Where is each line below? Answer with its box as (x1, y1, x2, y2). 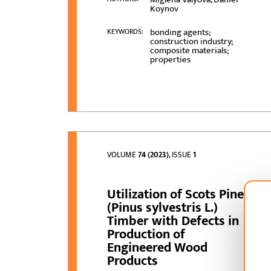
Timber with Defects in (107, 210, 240, 233)
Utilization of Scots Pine (107, 183, 244, 206)
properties (149, 52, 191, 68)
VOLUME (107, 148, 139, 162)
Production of (107, 223, 186, 246)
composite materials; (149, 43, 228, 59)
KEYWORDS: (107, 25, 144, 38)
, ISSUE (169, 148, 194, 162)
